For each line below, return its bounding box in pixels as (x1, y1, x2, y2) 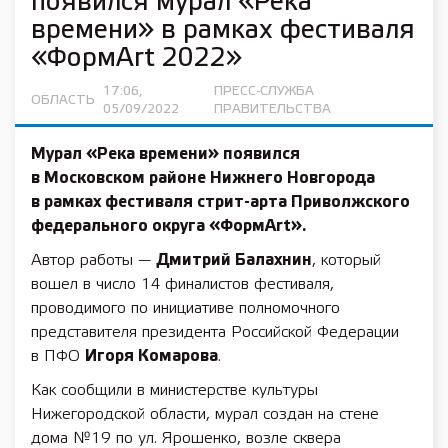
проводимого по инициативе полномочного (31, 301, 340, 316)
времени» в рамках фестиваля (31, 19, 415, 43)
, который (312, 253, 381, 268)
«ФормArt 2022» (31, 47, 242, 71)
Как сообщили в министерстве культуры (31, 383, 318, 398)
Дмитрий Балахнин (156, 253, 312, 268)
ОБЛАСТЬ (31, 95, 95, 106)
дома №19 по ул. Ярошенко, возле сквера (31, 431, 341, 446)
